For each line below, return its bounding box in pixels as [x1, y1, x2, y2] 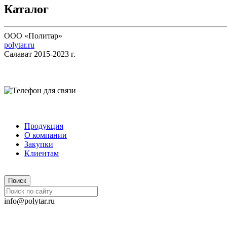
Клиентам [24, 148, 59, 158]
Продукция [24, 121, 63, 130]
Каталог [4, 2, 49, 16]
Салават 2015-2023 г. [4, 49, 75, 58]
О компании [24, 130, 67, 139]
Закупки [24, 139, 53, 148]
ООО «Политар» [4, 31, 62, 40]
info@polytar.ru [4, 196, 55, 205]
